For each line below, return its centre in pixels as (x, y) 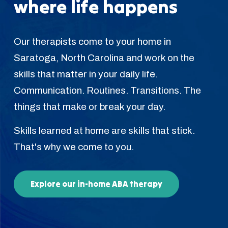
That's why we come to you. (74, 147)
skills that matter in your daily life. (85, 74)
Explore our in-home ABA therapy (96, 183)
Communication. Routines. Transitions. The (107, 90)
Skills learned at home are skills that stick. (104, 130)
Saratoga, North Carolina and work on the (104, 58)
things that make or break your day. (89, 106)
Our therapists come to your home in (92, 41)
